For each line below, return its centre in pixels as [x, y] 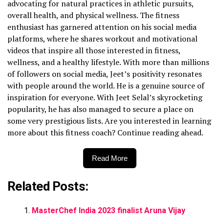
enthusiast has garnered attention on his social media [102, 27]
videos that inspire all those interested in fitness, [94, 50]
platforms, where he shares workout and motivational [102, 38]
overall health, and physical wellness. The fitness [93, 15]
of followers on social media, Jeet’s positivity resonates [105, 74]
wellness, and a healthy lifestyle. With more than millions [108, 62]
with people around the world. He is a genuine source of [106, 85]
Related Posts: [48, 186]
